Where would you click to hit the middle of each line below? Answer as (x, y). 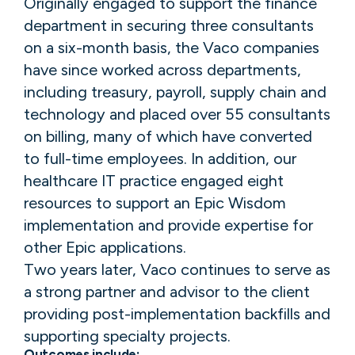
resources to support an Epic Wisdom (155, 203)
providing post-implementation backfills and (177, 314)
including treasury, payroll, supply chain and (175, 92)
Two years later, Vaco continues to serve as (177, 270)
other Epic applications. (105, 248)
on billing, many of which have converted (168, 137)
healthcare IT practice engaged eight (154, 181)
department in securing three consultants (169, 26)
